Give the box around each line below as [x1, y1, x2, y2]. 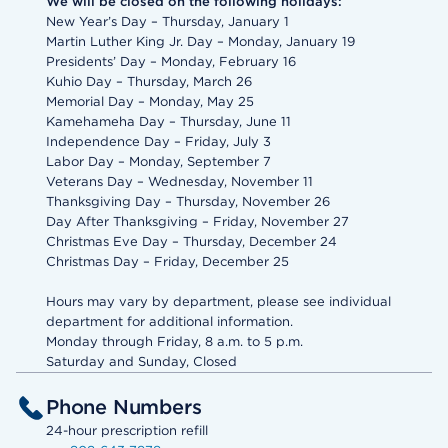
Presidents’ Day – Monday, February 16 [46, 54, 296, 70]
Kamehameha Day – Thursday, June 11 [46, 114, 291, 130]
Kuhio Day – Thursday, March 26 [46, 74, 252, 90]
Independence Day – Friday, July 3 [46, 134, 271, 150]
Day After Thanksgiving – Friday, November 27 [46, 214, 349, 230]
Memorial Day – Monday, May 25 [46, 94, 254, 110]
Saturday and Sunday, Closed [46, 354, 237, 370]
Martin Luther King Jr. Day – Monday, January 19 [46, 34, 355, 50]
